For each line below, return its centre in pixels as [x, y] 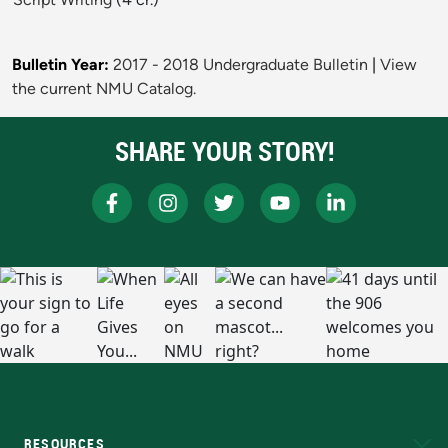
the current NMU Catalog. [104, 89]
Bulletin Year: [60, 65]
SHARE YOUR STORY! [224, 152]
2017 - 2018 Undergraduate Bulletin [240, 65]
